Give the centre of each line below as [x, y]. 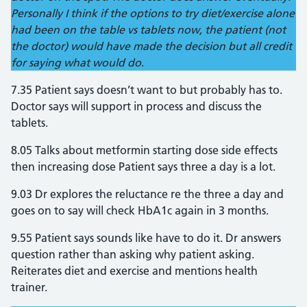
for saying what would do [76, 62]
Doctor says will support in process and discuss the [136, 106]
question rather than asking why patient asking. [133, 254]
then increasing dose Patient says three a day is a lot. [143, 167]
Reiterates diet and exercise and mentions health [134, 271]
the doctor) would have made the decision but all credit [151, 46]
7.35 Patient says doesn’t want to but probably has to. [147, 90]
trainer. [29, 287]
